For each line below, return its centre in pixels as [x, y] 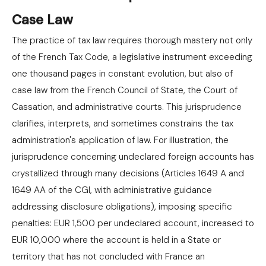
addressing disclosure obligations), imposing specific [122, 207]
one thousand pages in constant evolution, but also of [122, 74]
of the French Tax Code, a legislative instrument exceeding [132, 57]
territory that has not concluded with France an [108, 256]
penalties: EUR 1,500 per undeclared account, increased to [133, 223]
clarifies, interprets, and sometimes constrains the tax [123, 123]
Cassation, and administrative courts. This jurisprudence [127, 107]
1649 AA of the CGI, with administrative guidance [112, 190]
